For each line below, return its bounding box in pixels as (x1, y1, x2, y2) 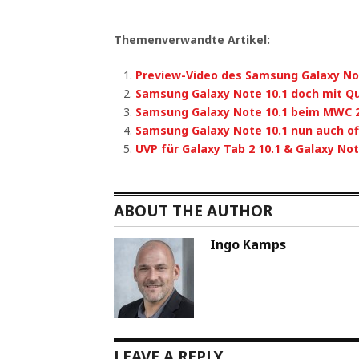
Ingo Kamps (210, 235, 286, 253)
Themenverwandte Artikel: (114, 32, 270, 47)
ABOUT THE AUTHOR (114, 200, 272, 221)
